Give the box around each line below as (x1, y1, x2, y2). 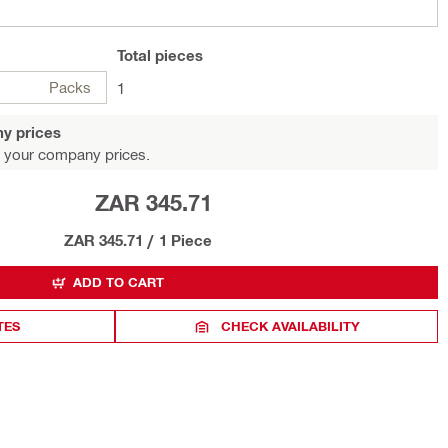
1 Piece (159, 231, 212, 249)
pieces (151, 46, 203, 64)
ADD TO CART (73, 274, 164, 290)
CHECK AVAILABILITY (221, 318, 361, 334)
